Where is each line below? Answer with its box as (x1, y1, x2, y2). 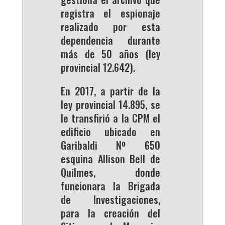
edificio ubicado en (60, 124, 161, 140)
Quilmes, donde (60, 165, 161, 180)
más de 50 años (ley (60, 46, 161, 62)
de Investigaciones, (60, 192, 161, 207)
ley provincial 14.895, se (60, 97, 161, 113)
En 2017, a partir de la (60, 83, 161, 99)
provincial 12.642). (60, 60, 135, 75)
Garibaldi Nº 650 (60, 138, 161, 153)
